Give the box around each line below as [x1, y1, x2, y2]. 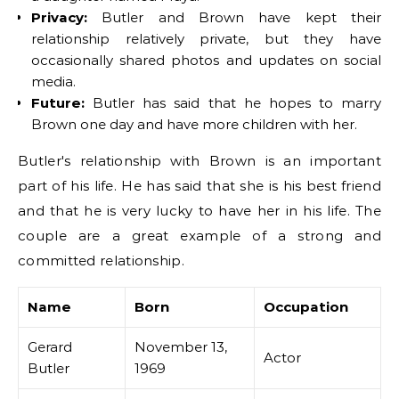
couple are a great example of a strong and [18, 227, 381, 244]
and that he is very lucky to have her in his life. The [18, 202, 381, 219]
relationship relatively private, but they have [31, 30, 381, 47]
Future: [31, 94, 85, 111]
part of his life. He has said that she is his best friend [18, 177, 381, 194]
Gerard [28, 338, 72, 355]
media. [31, 73, 76, 90]
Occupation [264, 298, 348, 315]
